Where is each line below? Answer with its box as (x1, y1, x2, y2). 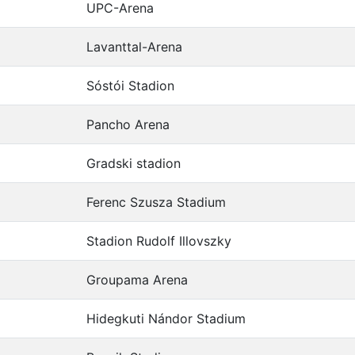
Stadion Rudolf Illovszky (86, 233, 231, 250)
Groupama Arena (86, 272, 188, 288)
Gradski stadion (86, 155, 181, 172)
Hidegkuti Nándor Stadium (86, 311, 246, 327)
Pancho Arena (86, 116, 170, 133)
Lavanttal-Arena (86, 39, 182, 55)
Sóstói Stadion (86, 78, 174, 94)
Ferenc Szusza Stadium (86, 194, 226, 211)
